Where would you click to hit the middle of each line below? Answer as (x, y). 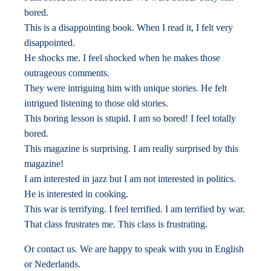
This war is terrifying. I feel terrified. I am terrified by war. (135, 209)
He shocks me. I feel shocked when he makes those (122, 58)
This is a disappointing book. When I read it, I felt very (129, 28)
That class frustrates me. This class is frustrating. (116, 224)
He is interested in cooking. (76, 194)
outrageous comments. (67, 73)
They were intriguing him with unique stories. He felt (126, 88)
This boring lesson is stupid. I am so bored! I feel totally (130, 118)
